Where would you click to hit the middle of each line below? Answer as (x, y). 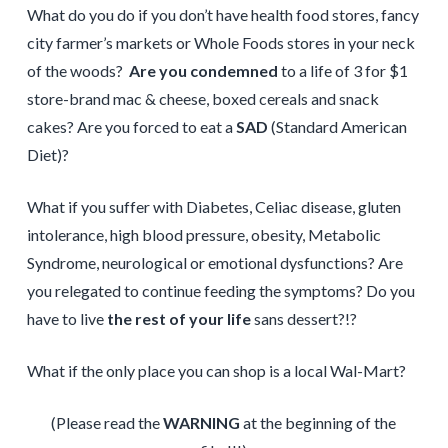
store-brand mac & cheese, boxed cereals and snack (202, 98)
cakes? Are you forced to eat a (129, 126)
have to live (66, 318)
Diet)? (47, 154)
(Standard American (337, 126)
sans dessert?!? (303, 318)
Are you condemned (203, 70)
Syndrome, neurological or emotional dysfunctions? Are (214, 262)
